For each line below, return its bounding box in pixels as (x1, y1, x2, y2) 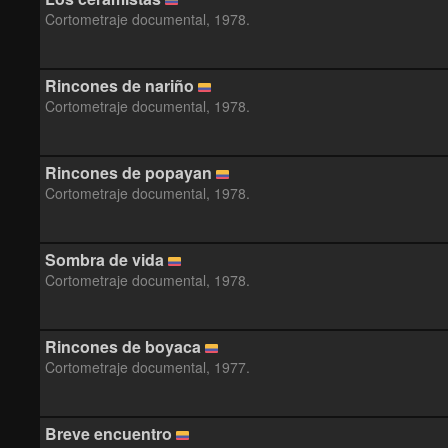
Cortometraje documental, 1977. (45, 357, 250, 377)
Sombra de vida (45, 248, 164, 271)
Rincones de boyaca (45, 335, 201, 358)
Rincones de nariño (45, 74, 194, 97)
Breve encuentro (45, 422, 172, 445)
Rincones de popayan (45, 161, 212, 184)
